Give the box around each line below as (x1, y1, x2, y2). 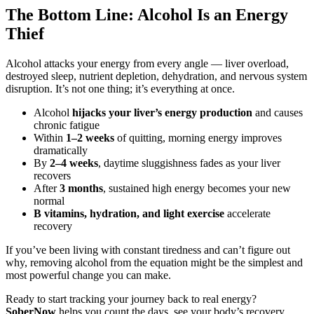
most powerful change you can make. (6, 268, 171, 281)
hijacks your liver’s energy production (72, 106, 252, 118)
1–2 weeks (66, 131, 114, 144)
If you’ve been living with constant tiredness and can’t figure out (6, 243, 290, 256)
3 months (60, 182, 103, 194)
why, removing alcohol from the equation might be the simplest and (6, 256, 303, 268)
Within (34, 131, 66, 144)
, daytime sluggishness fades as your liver (98, 156, 280, 169)
